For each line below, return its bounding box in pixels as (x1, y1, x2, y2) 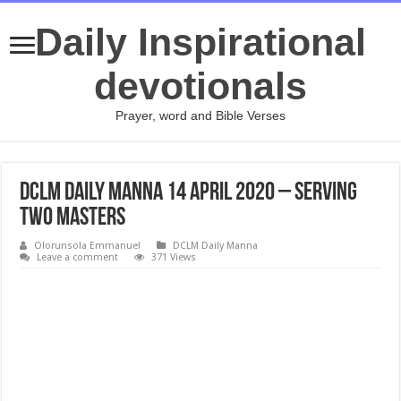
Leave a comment (37, 252, 119, 263)
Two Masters (20, 206, 126, 231)
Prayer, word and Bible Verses (115, 108, 286, 123)
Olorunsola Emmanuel (34, 240, 141, 252)
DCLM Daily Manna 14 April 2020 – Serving (20, 181, 358, 206)
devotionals (94, 64, 307, 107)
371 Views (151, 252, 197, 263)
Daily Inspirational (35, 21, 366, 64)
